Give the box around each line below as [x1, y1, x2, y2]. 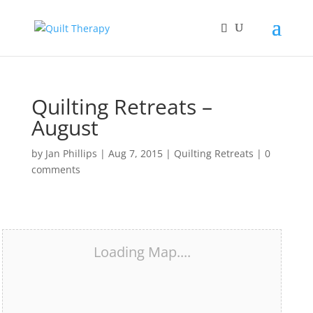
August [31, 113, 99, 142]
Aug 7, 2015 [108, 147, 163, 160]
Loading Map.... [93, 242, 191, 261]
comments [31, 163, 80, 176]
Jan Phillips [45, 147, 97, 160]
